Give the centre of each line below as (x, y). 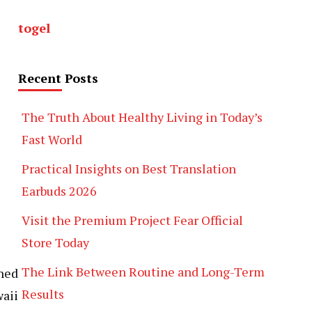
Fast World (52, 140)
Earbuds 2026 (59, 191)
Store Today (55, 243)
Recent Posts (58, 78)
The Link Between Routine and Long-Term (143, 272)
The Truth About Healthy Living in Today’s (142, 117)
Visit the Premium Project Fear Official (132, 220)
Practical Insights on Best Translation (129, 169)
